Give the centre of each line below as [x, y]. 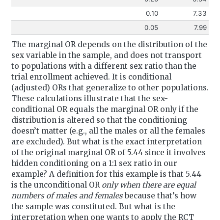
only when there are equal [149, 185]
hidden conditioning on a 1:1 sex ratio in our [94, 163]
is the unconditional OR [56, 185]
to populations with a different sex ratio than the [104, 66]
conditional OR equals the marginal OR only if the [105, 109]
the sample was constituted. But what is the [93, 206]
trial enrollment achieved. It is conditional [91, 77]
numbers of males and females [67, 195]
